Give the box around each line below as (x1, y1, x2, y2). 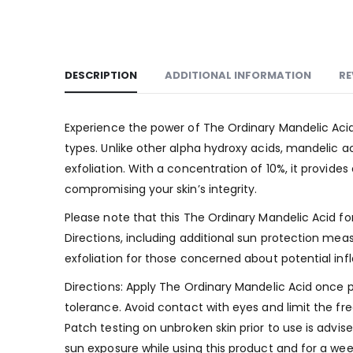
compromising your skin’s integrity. (65, 181, 258, 198)
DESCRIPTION (65, 68, 137, 84)
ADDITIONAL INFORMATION (165, 68, 311, 84)
